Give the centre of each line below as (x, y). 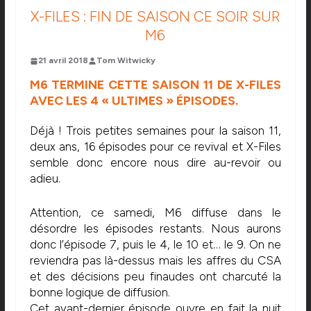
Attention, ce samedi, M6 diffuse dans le (155, 212)
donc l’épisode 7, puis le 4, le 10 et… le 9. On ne (155, 244)
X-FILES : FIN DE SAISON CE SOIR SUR (155, 17)
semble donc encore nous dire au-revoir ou (155, 163)
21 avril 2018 (63, 61)
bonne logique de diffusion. (100, 292)
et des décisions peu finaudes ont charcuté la (155, 276)
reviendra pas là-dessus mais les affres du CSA (155, 260)
